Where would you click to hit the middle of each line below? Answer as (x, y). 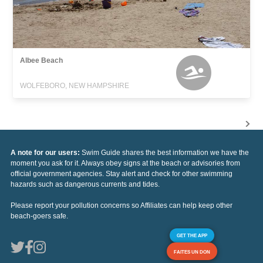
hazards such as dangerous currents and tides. (85, 184)
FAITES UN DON (192, 252)
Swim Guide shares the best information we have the (165, 152)
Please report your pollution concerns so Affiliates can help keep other (122, 205)
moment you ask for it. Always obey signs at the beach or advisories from (125, 163)
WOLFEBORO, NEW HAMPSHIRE (75, 85)
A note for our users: (46, 152)
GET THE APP (192, 235)
